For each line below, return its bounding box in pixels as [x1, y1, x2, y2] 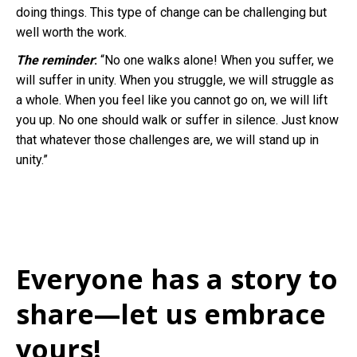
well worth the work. [16, 24, 127, 40]
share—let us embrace [16, 295, 326, 332]
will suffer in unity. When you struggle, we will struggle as [16, 72, 334, 88]
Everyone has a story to [16, 260, 338, 297]
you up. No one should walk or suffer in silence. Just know [16, 112, 339, 127]
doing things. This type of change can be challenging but [16, 4, 327, 20]
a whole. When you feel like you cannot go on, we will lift [16, 92, 328, 108]
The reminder [16, 52, 94, 68]
